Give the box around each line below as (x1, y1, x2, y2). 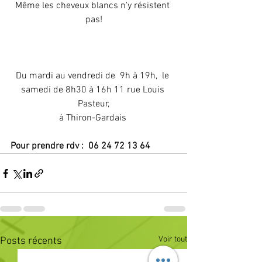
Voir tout (158, 235, 187, 245)
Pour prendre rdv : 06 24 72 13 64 (11, 140, 153, 153)
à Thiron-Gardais (58, 112, 129, 125)
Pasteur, (78, 98, 109, 111)
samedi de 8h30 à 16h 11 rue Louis (20, 84, 167, 96)
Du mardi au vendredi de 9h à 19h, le (16, 70, 171, 82)
